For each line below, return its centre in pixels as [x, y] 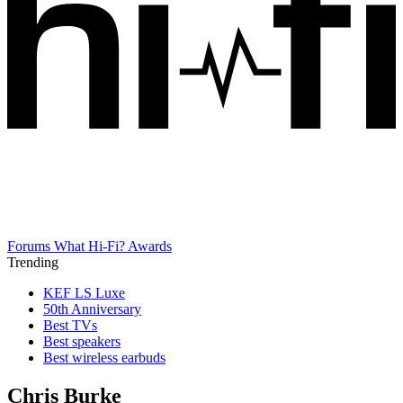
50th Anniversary [92, 309]
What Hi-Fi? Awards [113, 246]
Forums [31, 246]
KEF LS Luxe [84, 293]
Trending [33, 263]
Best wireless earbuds [104, 358]
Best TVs [70, 326]
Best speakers [82, 342]
